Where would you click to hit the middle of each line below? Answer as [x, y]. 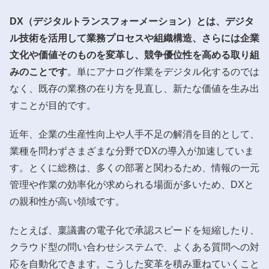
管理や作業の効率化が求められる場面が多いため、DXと [132, 184]
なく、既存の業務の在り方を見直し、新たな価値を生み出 [134, 88]
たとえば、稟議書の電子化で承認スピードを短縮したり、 [134, 230]
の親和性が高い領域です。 [67, 201]
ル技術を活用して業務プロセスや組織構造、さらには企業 [134, 38]
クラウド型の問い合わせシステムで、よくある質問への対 [134, 247]
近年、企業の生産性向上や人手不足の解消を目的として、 [134, 134]
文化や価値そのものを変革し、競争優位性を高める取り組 [134, 55]
